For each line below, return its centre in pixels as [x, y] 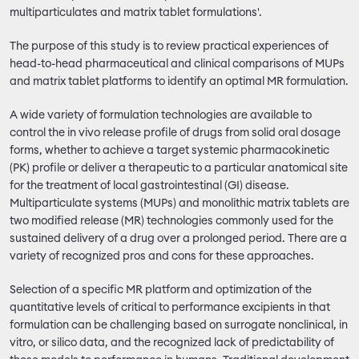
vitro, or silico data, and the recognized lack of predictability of [172, 343]
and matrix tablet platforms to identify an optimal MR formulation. [179, 82]
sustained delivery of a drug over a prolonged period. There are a [178, 239]
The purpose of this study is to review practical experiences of [169, 46]
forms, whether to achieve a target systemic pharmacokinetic [169, 151]
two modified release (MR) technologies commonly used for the [171, 221]
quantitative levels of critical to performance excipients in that [170, 308]
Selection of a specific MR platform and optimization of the [161, 290]
